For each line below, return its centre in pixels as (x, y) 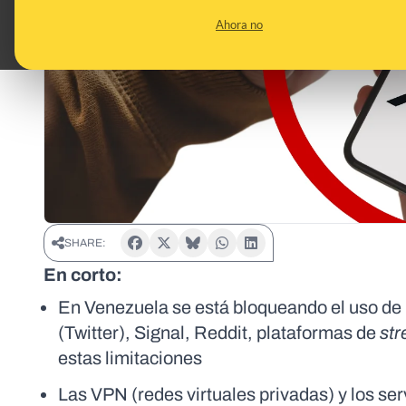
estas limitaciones (130, 358)
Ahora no (239, 24)
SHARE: (85, 243)
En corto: (83, 275)
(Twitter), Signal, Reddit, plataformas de (219, 333)
